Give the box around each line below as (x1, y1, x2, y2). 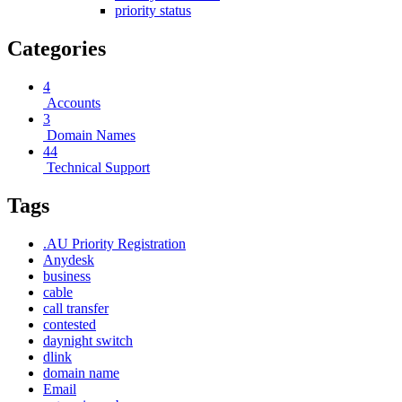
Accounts (43, 95, 100, 111)
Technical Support (43, 160, 150, 176)
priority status (115, 3, 191, 19)
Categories (7, 37, 106, 61)
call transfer (43, 301, 109, 317)
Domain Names (43, 127, 135, 144)
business (43, 268, 91, 284)
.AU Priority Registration (43, 236, 186, 252)
